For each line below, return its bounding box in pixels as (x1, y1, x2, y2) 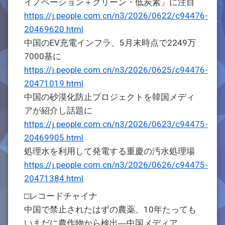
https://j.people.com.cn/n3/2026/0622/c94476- (24, 11, 208, 21)
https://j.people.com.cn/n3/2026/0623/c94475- (24, 119, 208, 129)
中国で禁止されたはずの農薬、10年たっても (24, 204, 196, 214)
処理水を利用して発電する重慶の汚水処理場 (24, 146, 195, 156)
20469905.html (24, 133, 83, 143)
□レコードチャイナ (24, 191, 97, 201)
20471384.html (24, 173, 83, 183)
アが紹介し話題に (24, 105, 92, 116)
